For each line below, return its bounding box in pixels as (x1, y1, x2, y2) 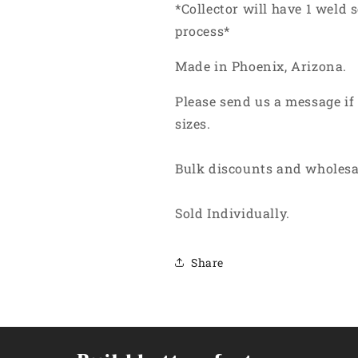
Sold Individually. (175, 205, 290, 221)
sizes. (175, 115, 211, 132)
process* (175, 22, 230, 39)
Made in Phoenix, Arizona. (175, 58, 347, 74)
